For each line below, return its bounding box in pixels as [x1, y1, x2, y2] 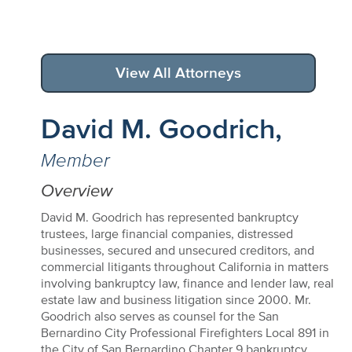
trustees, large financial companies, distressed [40, 226, 293, 240]
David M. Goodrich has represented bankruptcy [40, 210, 299, 224]
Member [40, 149, 110, 170]
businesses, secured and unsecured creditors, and [40, 243, 314, 257]
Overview [40, 181, 112, 200]
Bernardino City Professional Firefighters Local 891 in [40, 325, 329, 339]
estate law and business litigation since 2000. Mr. [40, 292, 311, 306]
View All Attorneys [115, 64, 241, 81]
